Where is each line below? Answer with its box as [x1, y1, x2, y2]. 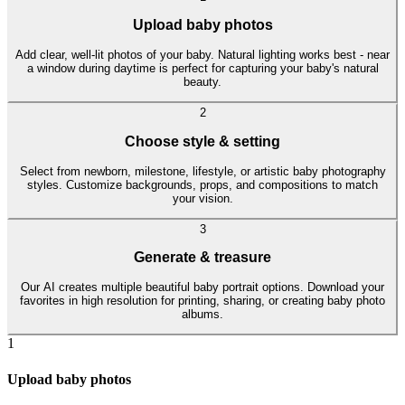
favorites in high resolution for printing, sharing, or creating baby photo [20, 294, 385, 308]
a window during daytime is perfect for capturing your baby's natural [26, 61, 379, 76]
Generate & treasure [134, 250, 271, 266]
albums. [182, 307, 223, 322]
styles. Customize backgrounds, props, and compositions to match [27, 177, 378, 192]
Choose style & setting [125, 133, 280, 149]
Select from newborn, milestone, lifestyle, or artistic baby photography [19, 164, 386, 178]
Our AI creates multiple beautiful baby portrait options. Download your [21, 280, 384, 295]
